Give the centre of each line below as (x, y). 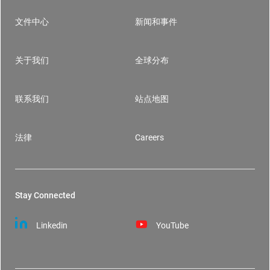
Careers (149, 138)
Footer (36, 37)
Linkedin (51, 226)
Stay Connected (45, 195)
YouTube (171, 226)
